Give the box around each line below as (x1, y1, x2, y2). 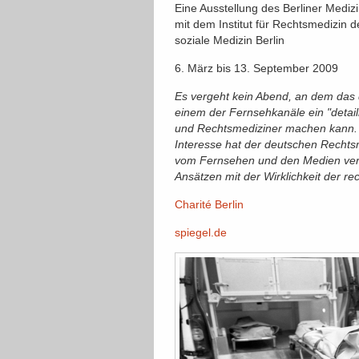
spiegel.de (175, 226, 227, 239)
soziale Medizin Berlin (175, 34, 284, 46)
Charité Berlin (175, 198, 244, 211)
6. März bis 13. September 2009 (175, 62, 338, 75)
